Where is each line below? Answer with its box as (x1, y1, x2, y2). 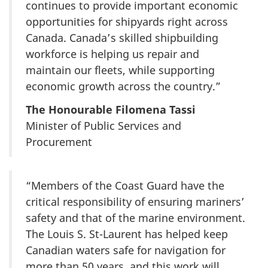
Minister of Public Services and (26, 118, 181, 133)
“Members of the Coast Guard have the (26, 178, 224, 193)
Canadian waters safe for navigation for (26, 242, 226, 257)
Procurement (26, 134, 95, 149)
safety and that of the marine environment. (26, 210, 245, 225)
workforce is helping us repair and (26, 47, 199, 62)
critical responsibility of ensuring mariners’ (26, 194, 245, 209)
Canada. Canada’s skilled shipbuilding (26, 31, 218, 45)
